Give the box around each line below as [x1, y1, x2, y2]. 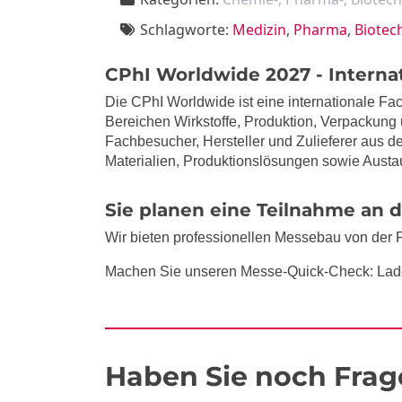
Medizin [232, 20, 286, 39]
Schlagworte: [136, 20, 232, 39]
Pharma [293, 20, 347, 39]
